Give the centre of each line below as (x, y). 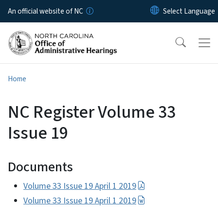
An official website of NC (45, 11)
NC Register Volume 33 (92, 112)
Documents (40, 167)
